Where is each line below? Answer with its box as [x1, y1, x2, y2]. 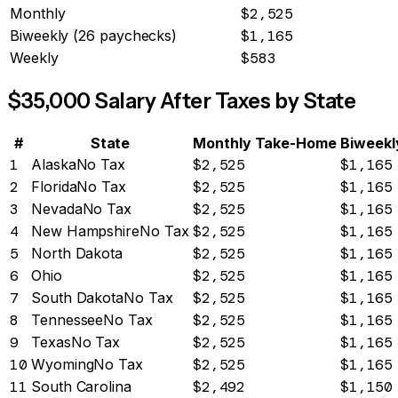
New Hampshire [31, 222, 139, 241]
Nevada [31, 200, 83, 219]
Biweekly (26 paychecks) [10, 27, 178, 45]
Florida [31, 178, 77, 196]
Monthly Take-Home [193, 134, 337, 153]
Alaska [31, 155, 76, 174]
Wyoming [31, 355, 94, 374]
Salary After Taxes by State [90, 88, 356, 115]
